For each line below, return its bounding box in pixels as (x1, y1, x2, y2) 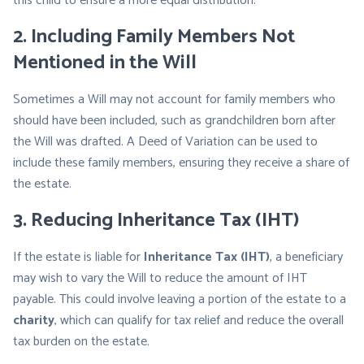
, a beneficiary (270, 246, 343, 268)
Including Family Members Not (31, 21, 295, 53)
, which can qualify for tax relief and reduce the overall (54, 310, 344, 331)
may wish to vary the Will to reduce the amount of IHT (13, 267, 307, 289)
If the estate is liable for (13, 246, 144, 268)
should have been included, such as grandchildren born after (13, 110, 336, 132)
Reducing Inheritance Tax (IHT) (31, 205, 299, 236)
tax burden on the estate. (13, 331, 149, 353)
